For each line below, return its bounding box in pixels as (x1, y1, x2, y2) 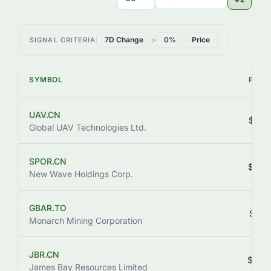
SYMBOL (29, 75, 63, 84)
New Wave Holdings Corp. (29, 169, 133, 179)
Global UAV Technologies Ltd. (29, 122, 146, 132)
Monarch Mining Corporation (29, 215, 142, 226)
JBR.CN (29, 249, 59, 260)
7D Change (104, 35, 143, 44)
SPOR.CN (29, 156, 67, 166)
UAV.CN (29, 109, 60, 120)
